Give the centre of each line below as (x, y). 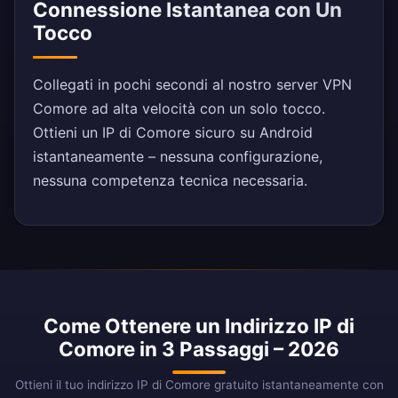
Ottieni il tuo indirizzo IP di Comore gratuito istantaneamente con (199, 385)
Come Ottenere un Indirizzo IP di (199, 326)
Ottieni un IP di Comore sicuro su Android (173, 133)
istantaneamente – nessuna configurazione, (178, 157)
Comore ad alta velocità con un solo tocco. (179, 109)
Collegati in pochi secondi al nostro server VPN (192, 85)
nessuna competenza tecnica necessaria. (170, 181)
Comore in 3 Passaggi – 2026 (199, 349)
